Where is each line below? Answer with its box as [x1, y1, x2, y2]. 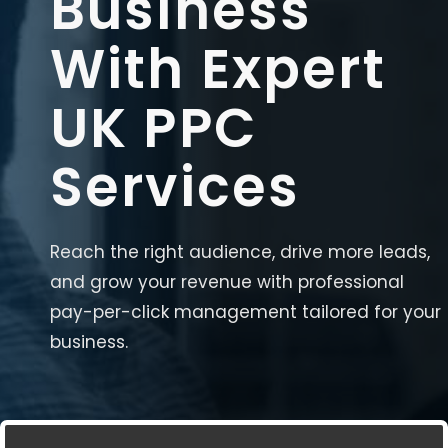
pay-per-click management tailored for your [50, 300, 441, 324]
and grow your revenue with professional [50, 270, 404, 294]
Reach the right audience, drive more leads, [50, 240, 430, 264]
